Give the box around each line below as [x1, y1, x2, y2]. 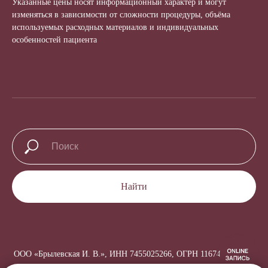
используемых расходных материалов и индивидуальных [12, 23, 218, 32]
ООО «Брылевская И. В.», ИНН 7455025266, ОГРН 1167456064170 [14, 249, 254, 259]
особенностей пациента [12, 35, 97, 45]
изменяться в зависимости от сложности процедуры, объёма [12, 10, 230, 20]
